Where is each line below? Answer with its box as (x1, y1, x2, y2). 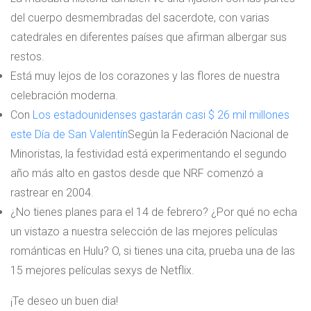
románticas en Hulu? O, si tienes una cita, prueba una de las (10, 244, 295, 258)
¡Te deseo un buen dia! (10, 294, 118, 308)
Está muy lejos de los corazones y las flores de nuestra (10, 69, 280, 83)
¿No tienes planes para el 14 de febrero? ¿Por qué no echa (10, 205, 297, 219)
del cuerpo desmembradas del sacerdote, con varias (10, 11, 269, 25)
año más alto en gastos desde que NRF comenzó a (10, 167, 263, 180)
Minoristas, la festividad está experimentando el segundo (10, 147, 287, 161)
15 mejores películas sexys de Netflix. (10, 264, 194, 278)
